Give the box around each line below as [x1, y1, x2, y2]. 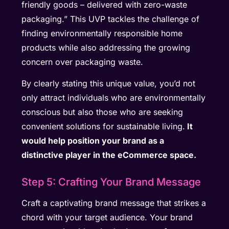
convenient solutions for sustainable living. [21, 121, 186, 132]
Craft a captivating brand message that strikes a [21, 198, 207, 209]
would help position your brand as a [21, 135, 165, 146]
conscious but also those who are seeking [21, 107, 184, 118]
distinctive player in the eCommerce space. [21, 150, 197, 161]
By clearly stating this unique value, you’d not [21, 78, 196, 89]
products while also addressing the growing [21, 42, 191, 53]
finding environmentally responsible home [21, 28, 183, 39]
